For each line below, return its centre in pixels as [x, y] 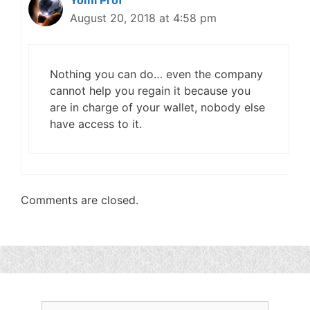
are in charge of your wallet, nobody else [157, 108]
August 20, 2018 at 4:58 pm [143, 18]
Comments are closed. [80, 200]
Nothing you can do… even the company [156, 74]
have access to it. [96, 124]
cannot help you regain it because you [150, 91]
